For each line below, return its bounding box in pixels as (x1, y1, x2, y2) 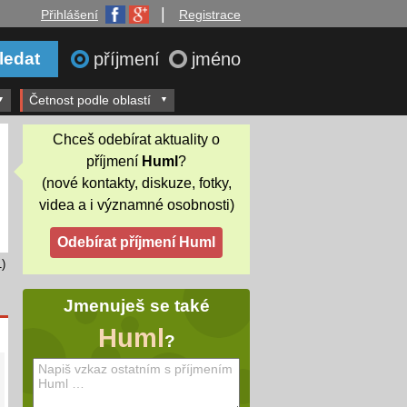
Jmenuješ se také (63, 296, 210, 316)
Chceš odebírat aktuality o (53, 131, 220, 147)
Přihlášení (41, 7, 98, 22)
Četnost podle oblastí (29, 93, 151, 107)
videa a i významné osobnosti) (38, 196, 234, 213)
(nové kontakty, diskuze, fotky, (41, 174, 232, 191)
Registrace (179, 7, 241, 22)
